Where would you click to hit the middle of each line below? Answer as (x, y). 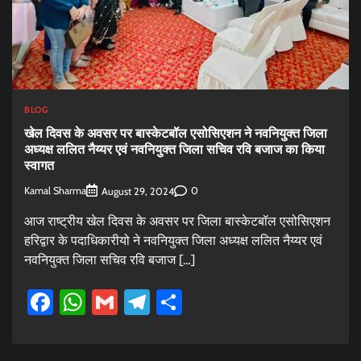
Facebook (105, 301)
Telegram (199, 301)
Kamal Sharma (55, 191)
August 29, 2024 (138, 191)
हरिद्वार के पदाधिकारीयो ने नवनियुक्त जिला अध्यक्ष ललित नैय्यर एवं (173, 240)
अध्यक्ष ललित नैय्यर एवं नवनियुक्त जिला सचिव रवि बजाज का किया (174, 149)
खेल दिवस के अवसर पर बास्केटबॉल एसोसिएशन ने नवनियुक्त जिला (176, 133)
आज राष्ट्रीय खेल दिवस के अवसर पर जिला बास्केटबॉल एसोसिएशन (177, 221)
